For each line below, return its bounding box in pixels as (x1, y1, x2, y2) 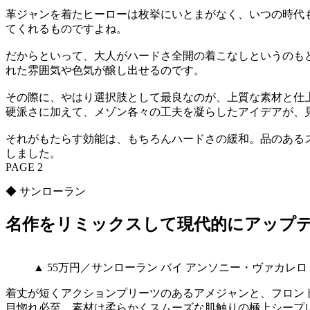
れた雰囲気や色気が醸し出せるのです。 (6, 64, 205, 76)
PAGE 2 (6, 161, 43, 173)
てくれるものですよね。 (6, 22, 127, 35)
